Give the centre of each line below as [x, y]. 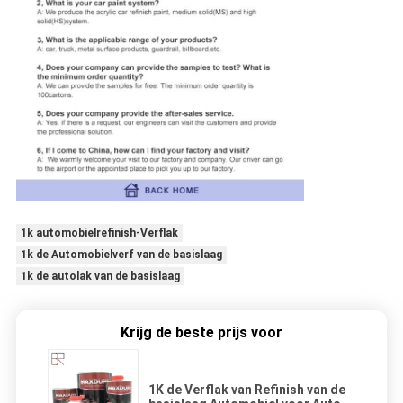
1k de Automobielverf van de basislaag [121, 254]
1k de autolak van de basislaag [100, 276]
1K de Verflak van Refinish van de [247, 389]
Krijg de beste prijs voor [201, 332]
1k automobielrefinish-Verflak [99, 233]
